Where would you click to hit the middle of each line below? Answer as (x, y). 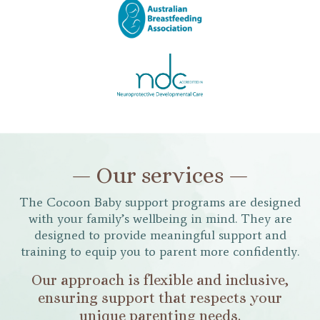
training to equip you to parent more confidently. (160, 251)
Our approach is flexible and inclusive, (160, 280)
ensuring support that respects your (160, 297)
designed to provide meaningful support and (160, 235)
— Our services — (160, 175)
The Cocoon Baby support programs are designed (160, 202)
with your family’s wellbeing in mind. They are (160, 218)
